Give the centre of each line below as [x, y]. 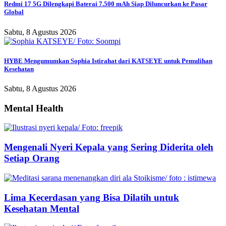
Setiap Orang [32, 158]
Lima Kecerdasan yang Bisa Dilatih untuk [92, 197]
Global [14, 12]
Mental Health [34, 108]
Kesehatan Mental [42, 208]
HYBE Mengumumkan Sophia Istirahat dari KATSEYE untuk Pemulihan [108, 61]
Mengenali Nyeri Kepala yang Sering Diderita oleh [109, 147]
